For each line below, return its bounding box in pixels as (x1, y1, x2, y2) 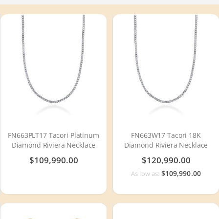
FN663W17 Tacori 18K (131, 130, 201, 140)
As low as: (131, 169, 161, 178)
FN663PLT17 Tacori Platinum (8, 130, 99, 140)
